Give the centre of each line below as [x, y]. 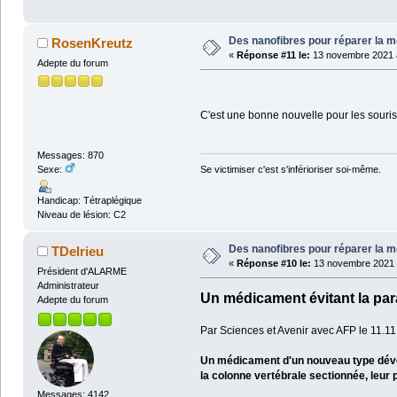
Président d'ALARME [82, 272]
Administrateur [68, 286]
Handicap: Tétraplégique [89, 201]
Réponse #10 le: [273, 264]
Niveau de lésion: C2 [81, 215]
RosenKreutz [93, 43]
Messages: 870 [70, 156]
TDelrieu [78, 252]
